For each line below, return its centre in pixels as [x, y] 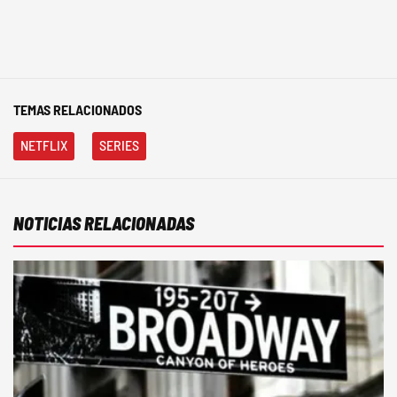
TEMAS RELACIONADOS [78, 110]
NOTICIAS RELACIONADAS [104, 224]
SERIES [119, 145]
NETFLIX [44, 145]
